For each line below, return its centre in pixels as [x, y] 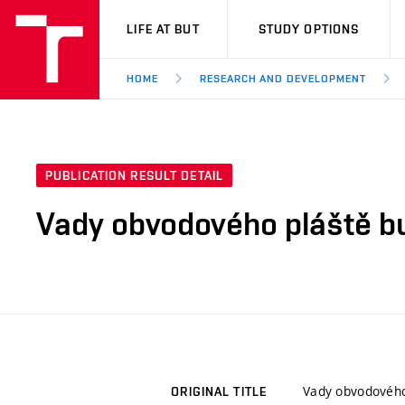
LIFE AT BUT [163, 29]
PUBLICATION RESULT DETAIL [134, 176]
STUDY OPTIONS [309, 29]
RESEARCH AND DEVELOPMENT [283, 79]
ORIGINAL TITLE [219, 392]
